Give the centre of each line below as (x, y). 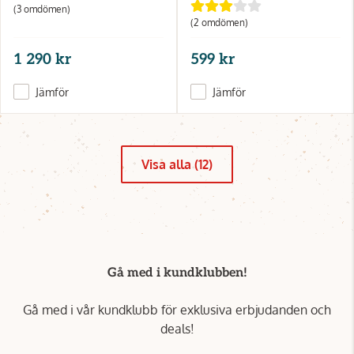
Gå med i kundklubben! (177, 273)
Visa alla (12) (177, 164)
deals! (177, 328)
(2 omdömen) (219, 22)
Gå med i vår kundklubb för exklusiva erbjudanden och (177, 309)
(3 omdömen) (42, 9)
